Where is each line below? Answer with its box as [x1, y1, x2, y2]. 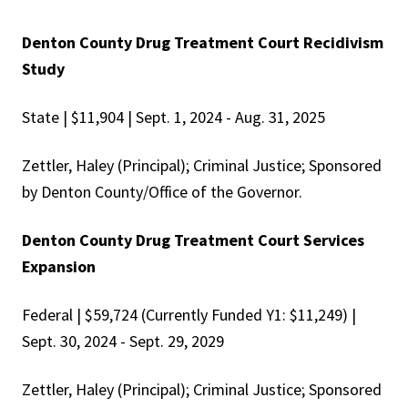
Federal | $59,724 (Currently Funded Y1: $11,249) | [22, 304, 356, 326]
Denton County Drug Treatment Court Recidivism [22, 32, 383, 54]
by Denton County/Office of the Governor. [22, 181, 302, 203]
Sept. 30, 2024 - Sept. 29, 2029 [22, 331, 224, 352]
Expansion [22, 256, 96, 278]
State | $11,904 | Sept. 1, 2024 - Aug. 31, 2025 [22, 107, 325, 128]
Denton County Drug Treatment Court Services [22, 229, 364, 251]
